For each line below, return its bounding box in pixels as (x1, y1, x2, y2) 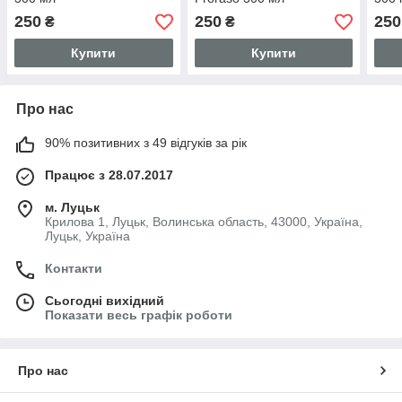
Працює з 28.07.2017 (45, 168, 173, 183)
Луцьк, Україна (45, 229, 130, 244)
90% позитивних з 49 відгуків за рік (45, 135, 247, 151)
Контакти (45, 261, 102, 276)
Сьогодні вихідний (45, 293, 164, 309)
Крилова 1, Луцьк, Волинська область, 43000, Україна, (45, 214, 363, 230)
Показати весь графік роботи (45, 308, 232, 323)
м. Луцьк (45, 200, 100, 215)
